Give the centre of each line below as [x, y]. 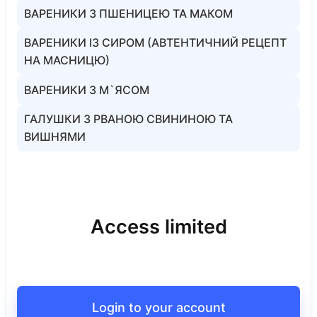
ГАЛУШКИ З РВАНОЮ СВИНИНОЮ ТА [128, 119]
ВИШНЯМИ [55, 137]
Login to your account [158, 307]
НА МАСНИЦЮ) [67, 60]
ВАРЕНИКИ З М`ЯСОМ [87, 90]
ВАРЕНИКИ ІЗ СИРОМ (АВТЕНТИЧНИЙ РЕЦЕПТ [155, 42]
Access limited [158, 227]
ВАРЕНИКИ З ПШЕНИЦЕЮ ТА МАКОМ [128, 13]
